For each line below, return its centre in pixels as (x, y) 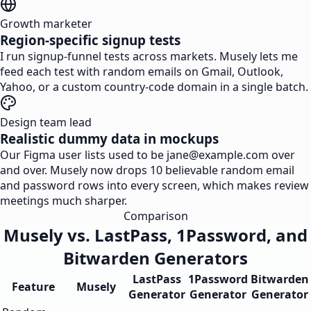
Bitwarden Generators (155, 258)
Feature (33, 287)
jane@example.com (218, 155)
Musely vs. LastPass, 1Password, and (155, 235)
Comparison (155, 216)
